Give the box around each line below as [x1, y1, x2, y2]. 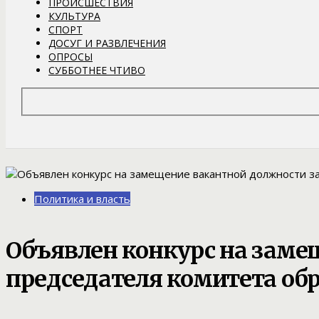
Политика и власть [34, 192, 130, 206]
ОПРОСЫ [48, 49, 93, 63]
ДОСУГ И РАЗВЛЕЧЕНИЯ [48, 36, 166, 50]
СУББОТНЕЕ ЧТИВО [48, 63, 145, 77]
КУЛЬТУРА [48, 9, 100, 23]
